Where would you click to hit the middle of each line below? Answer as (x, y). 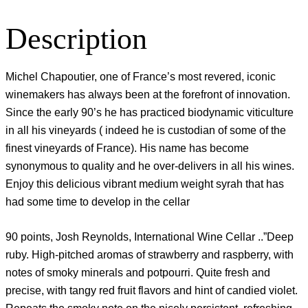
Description (76, 39)
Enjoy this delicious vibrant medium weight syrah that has (145, 184)
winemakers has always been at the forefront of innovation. (148, 94)
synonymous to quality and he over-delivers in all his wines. (151, 166)
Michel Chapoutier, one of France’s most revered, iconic (141, 76)
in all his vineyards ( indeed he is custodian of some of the (146, 130)
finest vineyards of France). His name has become (127, 148)
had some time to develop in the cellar (98, 201)
